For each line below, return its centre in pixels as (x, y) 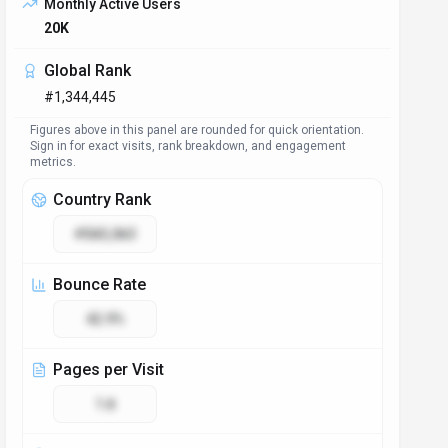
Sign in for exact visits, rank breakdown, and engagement (188, 146)
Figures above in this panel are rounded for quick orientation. (197, 130)
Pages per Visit (109, 369)
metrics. (53, 162)
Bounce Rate (100, 284)
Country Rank (102, 199)
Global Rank (88, 70)
